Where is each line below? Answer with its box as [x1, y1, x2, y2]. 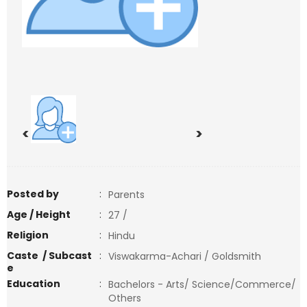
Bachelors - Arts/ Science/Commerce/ [108, 278, 296, 291]
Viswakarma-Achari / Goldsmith [108, 249, 261, 263]
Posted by [7, 187, 59, 201]
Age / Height [7, 208, 71, 221]
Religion [7, 228, 49, 242]
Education [7, 277, 60, 291]
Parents [108, 188, 145, 201]
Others [108, 291, 149, 305]
